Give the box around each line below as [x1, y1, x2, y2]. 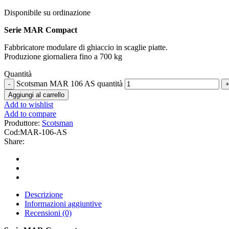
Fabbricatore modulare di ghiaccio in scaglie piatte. [4, 43, 168, 52]
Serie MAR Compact [4, 26, 77, 35]
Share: [4, 137, 25, 146]
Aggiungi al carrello [8, 91, 64, 99]
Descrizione [25, 190, 63, 199]
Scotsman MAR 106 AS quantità [16, 79, 123, 88]
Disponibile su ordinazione [4, 8, 90, 17]
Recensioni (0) [25, 209, 72, 218]
